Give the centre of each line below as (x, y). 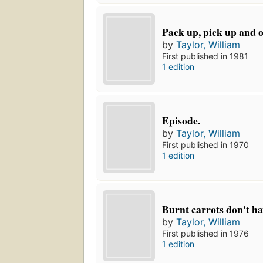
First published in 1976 (206, 233)
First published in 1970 (206, 144)
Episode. (181, 120)
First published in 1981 (205, 56)
